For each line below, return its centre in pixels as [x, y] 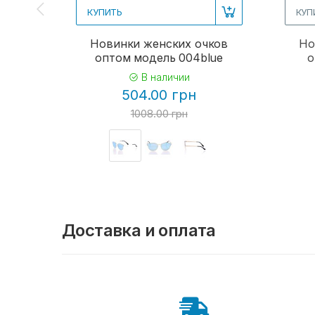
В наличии [164, 77]
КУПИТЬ [105, 12]
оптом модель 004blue [159, 57]
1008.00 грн [159, 113]
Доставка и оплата [139, 231]
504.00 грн [159, 95]
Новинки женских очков [159, 43]
